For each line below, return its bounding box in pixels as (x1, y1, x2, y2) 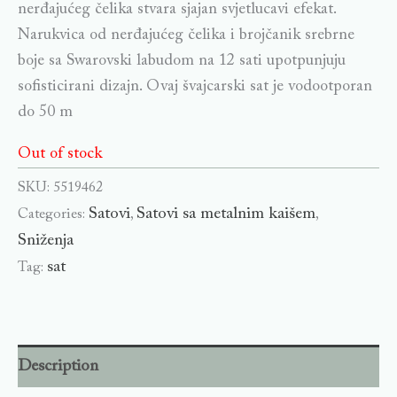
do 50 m (18, 105, 73, 121)
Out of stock (18, 146, 102, 163)
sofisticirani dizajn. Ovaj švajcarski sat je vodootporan (18, 79, 372, 96)
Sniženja (18, 232, 74, 250)
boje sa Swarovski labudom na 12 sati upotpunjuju (18, 53, 346, 70)
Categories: (18, 207, 89, 222)
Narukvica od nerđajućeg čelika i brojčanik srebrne (18, 27, 354, 44)
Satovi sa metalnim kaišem (136, 206, 315, 223)
